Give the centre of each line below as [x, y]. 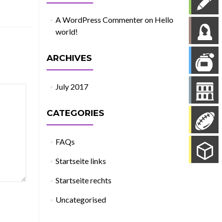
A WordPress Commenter [99, 20]
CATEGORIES [75, 113]
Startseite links [81, 161]
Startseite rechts [83, 180]
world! [66, 31]
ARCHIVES [69, 58]
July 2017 [72, 86]
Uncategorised [81, 199]
